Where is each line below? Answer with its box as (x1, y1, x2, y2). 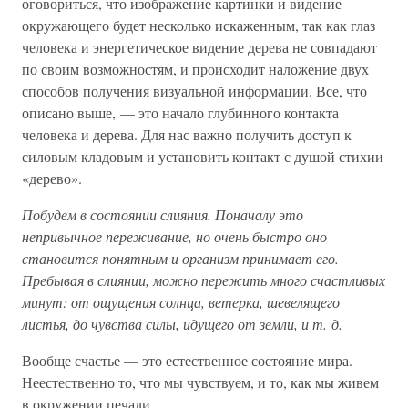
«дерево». (22, 168, 82, 188)
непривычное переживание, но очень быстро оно (22, 227, 327, 246)
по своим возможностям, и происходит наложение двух (22, 59, 369, 78)
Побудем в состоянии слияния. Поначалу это (22, 205, 303, 224)
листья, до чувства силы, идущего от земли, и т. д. (22, 314, 342, 333)
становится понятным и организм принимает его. (22, 249, 339, 268)
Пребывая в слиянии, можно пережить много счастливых (22, 270, 385, 290)
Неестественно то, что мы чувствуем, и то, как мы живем (22, 372, 379, 392)
